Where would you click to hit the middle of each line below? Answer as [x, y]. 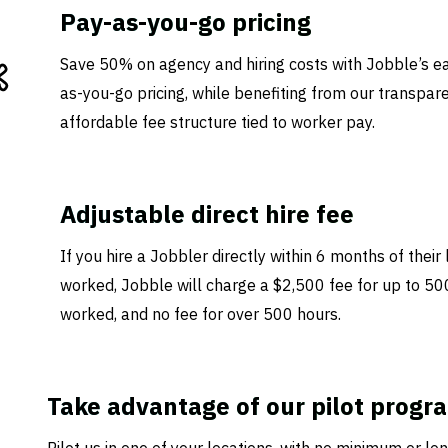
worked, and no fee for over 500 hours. [200, 314]
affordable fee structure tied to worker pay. [217, 122]
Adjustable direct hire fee [207, 214]
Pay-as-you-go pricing [185, 22]
